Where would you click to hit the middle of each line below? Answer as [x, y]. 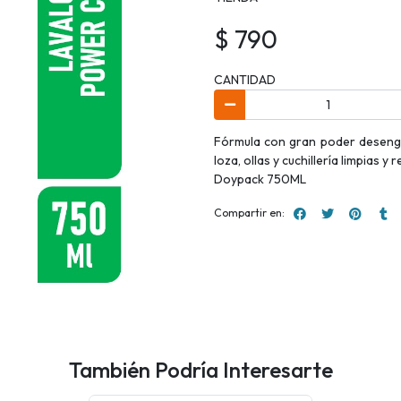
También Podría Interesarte [200, 370]
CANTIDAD [245, 80]
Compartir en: [249, 213]
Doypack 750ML [260, 179]
